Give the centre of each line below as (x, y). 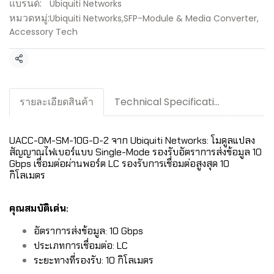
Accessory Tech (43, 32)
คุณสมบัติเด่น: (39, 208)
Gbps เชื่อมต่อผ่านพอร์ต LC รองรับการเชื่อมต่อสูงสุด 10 (119, 164)
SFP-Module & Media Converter (190, 18)
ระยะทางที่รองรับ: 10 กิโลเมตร (94, 260)
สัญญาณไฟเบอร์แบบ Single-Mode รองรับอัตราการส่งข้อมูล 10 (135, 152)
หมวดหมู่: (29, 18)
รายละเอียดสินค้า (57, 102)
